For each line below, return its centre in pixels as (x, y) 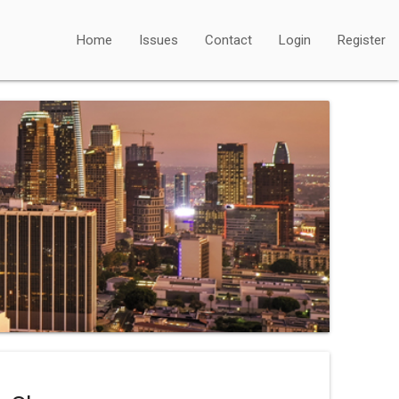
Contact (228, 40)
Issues (159, 40)
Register (362, 40)
